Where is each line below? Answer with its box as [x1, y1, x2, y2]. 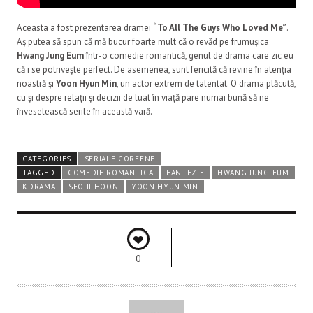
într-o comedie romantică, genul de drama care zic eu [84, 49, 293, 61]
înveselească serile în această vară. [17, 105, 152, 117]
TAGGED [22, 167, 55, 177]
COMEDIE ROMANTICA [67, 167, 154, 177]
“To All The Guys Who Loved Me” [153, 21, 286, 34]
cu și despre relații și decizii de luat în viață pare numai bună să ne [17, 91, 269, 103]
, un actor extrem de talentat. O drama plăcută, [117, 77, 296, 89]
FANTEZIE [166, 167, 205, 177]
